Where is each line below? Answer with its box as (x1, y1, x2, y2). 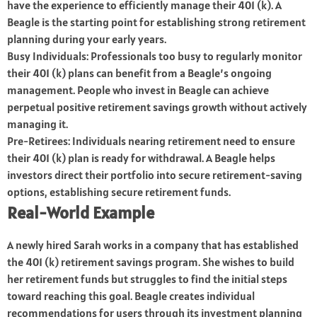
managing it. (7, 117, 68, 132)
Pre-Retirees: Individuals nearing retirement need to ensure (7, 134, 295, 149)
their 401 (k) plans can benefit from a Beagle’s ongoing (7, 66, 272, 81)
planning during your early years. (7, 32, 166, 47)
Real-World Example (7, 202, 154, 224)
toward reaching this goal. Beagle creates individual (7, 289, 255, 304)
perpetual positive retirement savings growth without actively (7, 100, 307, 115)
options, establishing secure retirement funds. (7, 185, 231, 200)
